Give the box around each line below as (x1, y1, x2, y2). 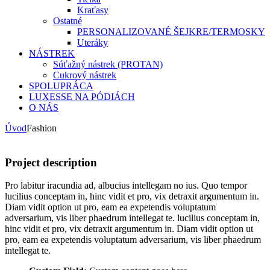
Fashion (27, 123, 57, 133)
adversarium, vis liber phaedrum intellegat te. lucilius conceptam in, (5, 213, 260, 224)
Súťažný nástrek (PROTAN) (53, 59, 163, 69)
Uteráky (77, 37, 108, 48)
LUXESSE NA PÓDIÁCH (29, 92, 135, 102)
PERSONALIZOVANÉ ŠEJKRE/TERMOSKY (77, 27, 265, 37)
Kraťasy (77, 5, 108, 15)
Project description (5, 155, 97, 169)
